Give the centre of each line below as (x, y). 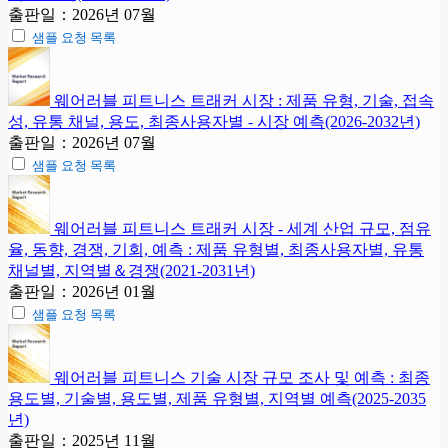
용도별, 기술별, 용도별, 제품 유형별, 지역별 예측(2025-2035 (217, 399)
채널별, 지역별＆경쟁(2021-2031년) (131, 271)
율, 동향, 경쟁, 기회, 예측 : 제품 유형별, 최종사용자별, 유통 (216, 250)
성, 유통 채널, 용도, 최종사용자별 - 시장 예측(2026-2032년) (214, 122)
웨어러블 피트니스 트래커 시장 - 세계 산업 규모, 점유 (242, 229)
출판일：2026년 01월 (82, 292)
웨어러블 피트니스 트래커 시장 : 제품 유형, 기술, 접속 (244, 101)
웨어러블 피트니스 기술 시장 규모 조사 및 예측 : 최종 (242, 378)
